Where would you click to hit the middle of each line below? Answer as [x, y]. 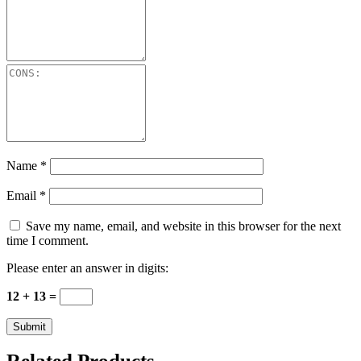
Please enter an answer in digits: [87, 268]
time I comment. [48, 241]
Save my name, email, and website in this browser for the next [183, 226]
